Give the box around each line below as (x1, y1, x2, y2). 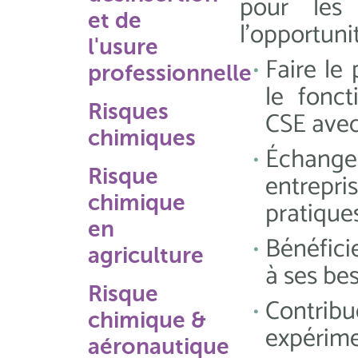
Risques (88, 99, 169, 124)
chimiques (88, 125, 196, 150)
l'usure (88, 34, 158, 59)
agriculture (88, 243, 204, 268)
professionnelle (88, 61, 252, 86)
